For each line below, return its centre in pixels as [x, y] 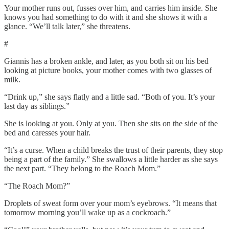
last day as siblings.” [37, 106]
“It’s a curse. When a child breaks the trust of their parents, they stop [113, 150]
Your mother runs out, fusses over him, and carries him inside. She [111, 8]
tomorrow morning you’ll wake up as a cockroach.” [87, 212]
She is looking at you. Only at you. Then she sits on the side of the [111, 123]
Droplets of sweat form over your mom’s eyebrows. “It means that [110, 203]
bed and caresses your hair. [47, 132]
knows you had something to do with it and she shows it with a [106, 17]
